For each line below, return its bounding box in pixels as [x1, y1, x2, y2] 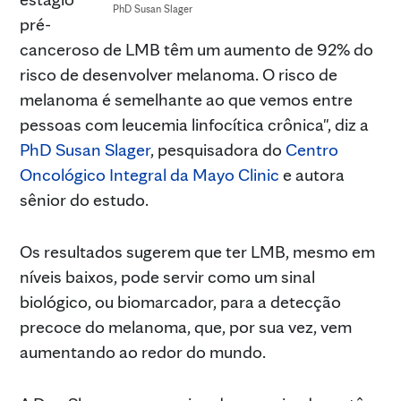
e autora [279, 163, 345, 185]
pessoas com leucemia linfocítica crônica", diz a [20, 113, 369, 135]
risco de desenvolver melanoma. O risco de [20, 63, 337, 85]
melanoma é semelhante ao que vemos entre [20, 88, 353, 110]
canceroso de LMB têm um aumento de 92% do [20, 38, 373, 60]
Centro [286, 138, 338, 160]
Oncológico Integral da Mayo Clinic [20, 163, 279, 185]
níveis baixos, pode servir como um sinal [20, 265, 315, 287]
